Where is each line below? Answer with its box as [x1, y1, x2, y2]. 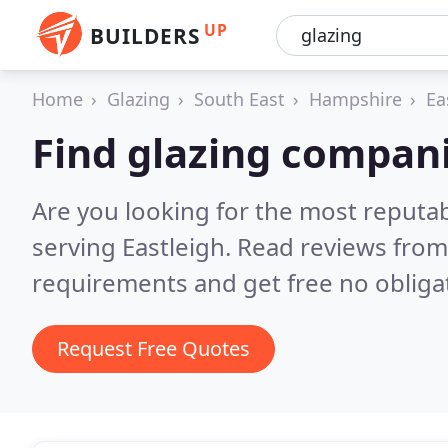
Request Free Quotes [57, 335, 250, 362]
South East [194, 87, 285, 111]
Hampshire [309, 87, 402, 111]
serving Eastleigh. [32, 230, 237, 263]
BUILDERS [90, 22, 200, 50]
